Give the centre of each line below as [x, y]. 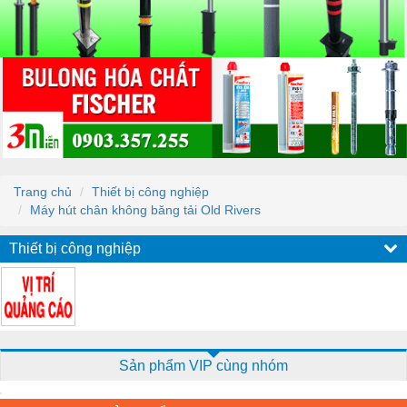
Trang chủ [43, 191]
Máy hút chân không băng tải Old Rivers [145, 209]
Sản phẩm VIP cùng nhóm [203, 365]
